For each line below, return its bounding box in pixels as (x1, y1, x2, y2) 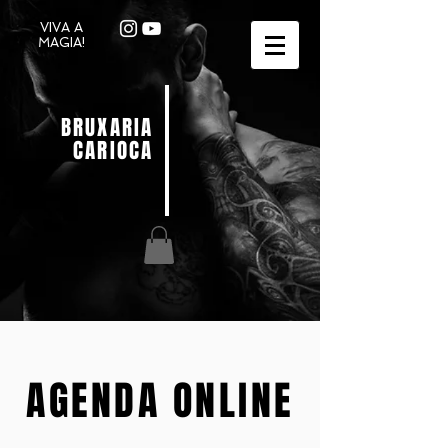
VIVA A (39, 20, 83, 35)
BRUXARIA (61, 112, 153, 143)
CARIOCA (73, 135, 153, 166)
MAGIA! (37, 35, 85, 50)
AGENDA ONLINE (26, 371, 294, 431)
